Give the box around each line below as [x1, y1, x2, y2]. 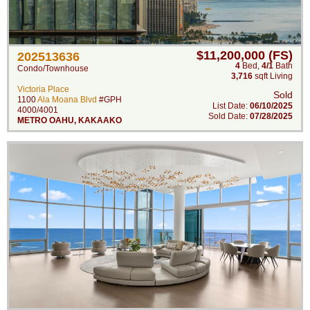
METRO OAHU [17, 116, 74, 125]
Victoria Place [17, 84, 69, 94]
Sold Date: [208, 111, 250, 121]
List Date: [212, 101, 250, 111]
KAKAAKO [78, 116, 122, 125]
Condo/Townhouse [17, 64, 89, 73]
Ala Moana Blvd [37, 95, 97, 104]
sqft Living [253, 71, 293, 81]
